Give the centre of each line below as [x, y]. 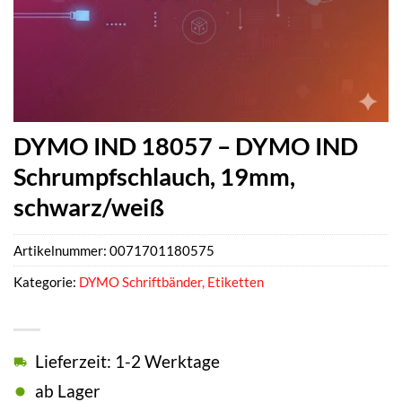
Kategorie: [46, 282]
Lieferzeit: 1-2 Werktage [127, 362]
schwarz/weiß [89, 207]
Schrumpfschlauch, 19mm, [154, 176]
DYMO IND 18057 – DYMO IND [186, 146]
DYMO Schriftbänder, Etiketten [171, 282]
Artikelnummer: [61, 251]
